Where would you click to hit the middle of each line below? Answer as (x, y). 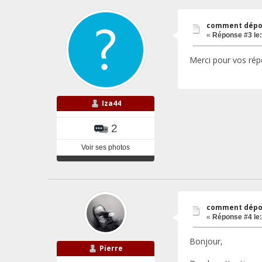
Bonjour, (206, 242)
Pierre (111, 248)
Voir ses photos (106, 147)
